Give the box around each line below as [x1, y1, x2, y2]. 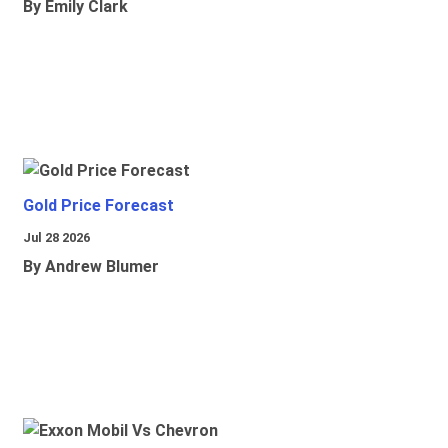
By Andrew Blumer [23, 257, 159, 277]
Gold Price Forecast [23, 196, 174, 216]
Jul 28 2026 [23, 230, 90, 246]
